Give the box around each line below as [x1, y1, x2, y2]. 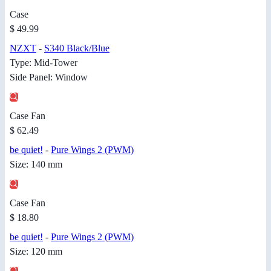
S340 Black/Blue [44, 42, 109, 53]
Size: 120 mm [10, 246, 62, 256]
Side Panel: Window [10, 71, 88, 82]
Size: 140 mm [10, 158, 62, 169]
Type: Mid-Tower [10, 57, 77, 68]
